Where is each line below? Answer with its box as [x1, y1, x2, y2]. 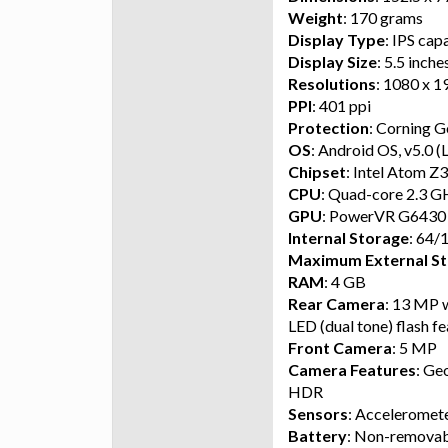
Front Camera [288, 337, 392, 357]
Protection [288, 117, 369, 137]
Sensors [288, 403, 348, 423]
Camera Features [288, 359, 416, 379]
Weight [288, 7, 343, 27]
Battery [288, 425, 347, 445]
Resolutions [288, 73, 376, 93]
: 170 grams [343, 7, 423, 27]
